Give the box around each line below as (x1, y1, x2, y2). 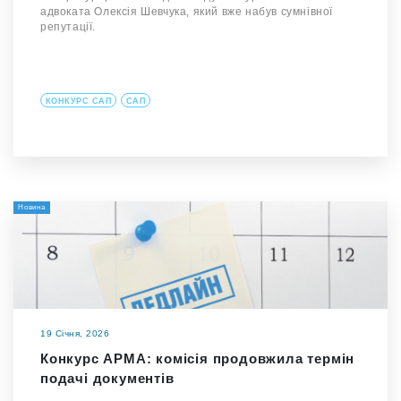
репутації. (40, 21, 96, 34)
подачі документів (40, 371, 175, 386)
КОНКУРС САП (46, 97, 111, 106)
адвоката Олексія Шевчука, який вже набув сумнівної (40, 5, 334, 19)
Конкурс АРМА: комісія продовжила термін (40, 351, 355, 366)
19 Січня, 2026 (40, 328, 109, 338)
